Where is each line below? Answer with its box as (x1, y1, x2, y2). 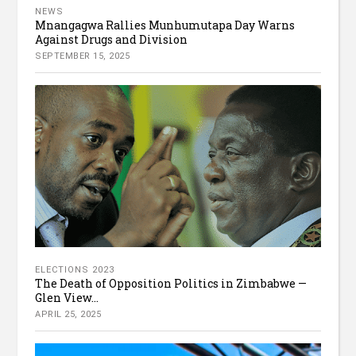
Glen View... (35, 289, 99, 305)
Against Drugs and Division (35, 32, 188, 48)
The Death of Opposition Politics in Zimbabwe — (35, 275, 308, 291)
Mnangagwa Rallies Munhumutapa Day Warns (35, 17, 296, 33)
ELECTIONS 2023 (35, 264, 115, 275)
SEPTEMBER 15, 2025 (35, 51, 130, 62)
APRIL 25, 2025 (35, 308, 102, 319)
